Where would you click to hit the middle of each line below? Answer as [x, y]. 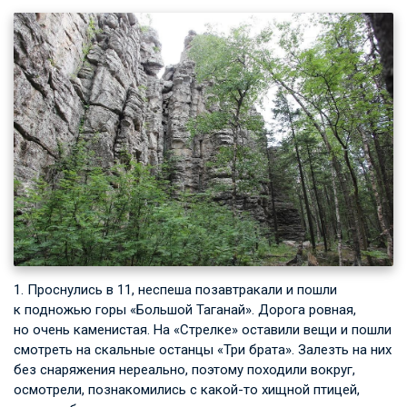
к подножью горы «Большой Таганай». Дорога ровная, [185, 309]
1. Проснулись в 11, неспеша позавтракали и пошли [175, 289]
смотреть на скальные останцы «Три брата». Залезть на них [203, 349]
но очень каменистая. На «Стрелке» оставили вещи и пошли [203, 329]
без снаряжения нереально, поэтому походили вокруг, [184, 369]
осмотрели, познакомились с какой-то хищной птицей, [187, 389]
